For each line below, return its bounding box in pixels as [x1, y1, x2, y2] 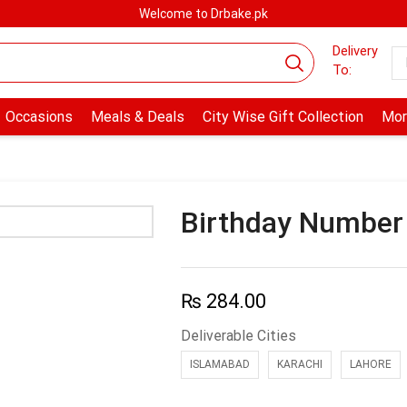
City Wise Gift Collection [202, 108, 363, 126]
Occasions [5, 108, 73, 126]
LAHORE [349, 358, 392, 372]
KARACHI [276, 358, 323, 372]
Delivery [332, 42, 378, 59]
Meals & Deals [90, 108, 184, 126]
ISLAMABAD [189, 358, 250, 372]
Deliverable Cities [180, 327, 296, 345]
